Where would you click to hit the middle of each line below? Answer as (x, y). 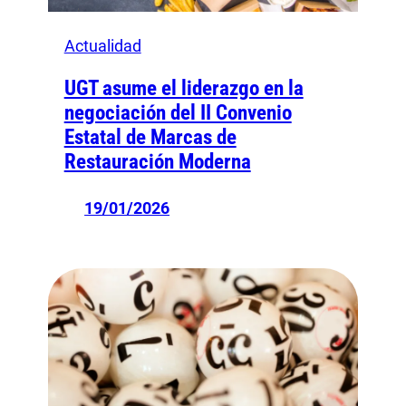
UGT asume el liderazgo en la (184, 89)
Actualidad (102, 46)
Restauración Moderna (157, 162)
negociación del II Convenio (178, 113)
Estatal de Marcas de (150, 138)
